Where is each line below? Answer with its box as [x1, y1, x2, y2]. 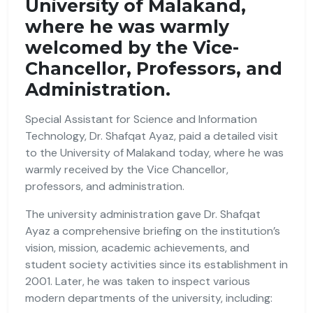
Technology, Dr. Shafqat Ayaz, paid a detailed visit [25, 128, 278, 143]
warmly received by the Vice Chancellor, [25, 161, 228, 177]
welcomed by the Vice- [25, 36, 239, 58]
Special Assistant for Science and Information [25, 111, 257, 126]
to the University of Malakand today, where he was [25, 145, 284, 160]
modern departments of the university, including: [25, 290, 272, 305]
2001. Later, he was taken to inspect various [25, 273, 250, 289]
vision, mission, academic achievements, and [25, 240, 249, 255]
